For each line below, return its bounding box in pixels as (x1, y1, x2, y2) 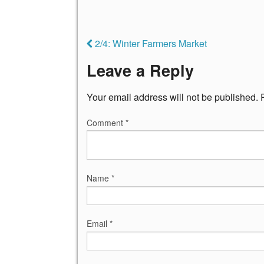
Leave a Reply (87, 59, 194, 82)
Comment (87, 116, 126, 128)
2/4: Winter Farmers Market (93, 37, 207, 51)
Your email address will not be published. (87, 90, 258, 104)
